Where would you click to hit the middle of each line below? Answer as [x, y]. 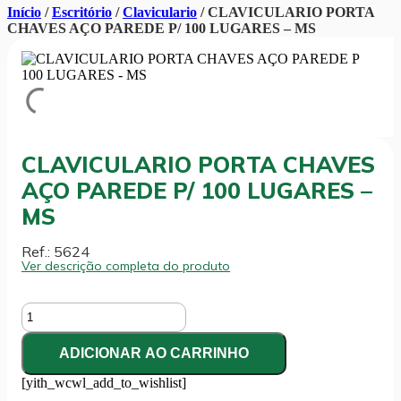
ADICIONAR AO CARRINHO [154, 353]
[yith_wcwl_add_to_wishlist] [104, 382]
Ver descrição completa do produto [126, 265]
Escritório [82, 12]
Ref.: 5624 [55, 251]
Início [24, 12]
